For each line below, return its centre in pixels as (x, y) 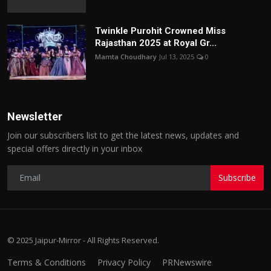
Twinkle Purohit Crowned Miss (160, 31)
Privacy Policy (124, 262)
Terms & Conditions (47, 262)
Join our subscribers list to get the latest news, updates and (123, 135)
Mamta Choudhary (126, 56)
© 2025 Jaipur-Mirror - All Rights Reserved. (83, 240)
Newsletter (35, 116)
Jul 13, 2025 (177, 56)
